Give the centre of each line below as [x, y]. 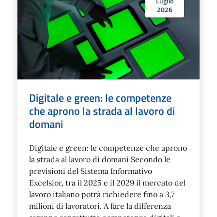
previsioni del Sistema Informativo [91, 171]
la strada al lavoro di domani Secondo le [100, 159]
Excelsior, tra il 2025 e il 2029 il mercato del [107, 182]
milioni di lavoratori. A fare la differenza [100, 206]
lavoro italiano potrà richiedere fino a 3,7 [102, 194]
